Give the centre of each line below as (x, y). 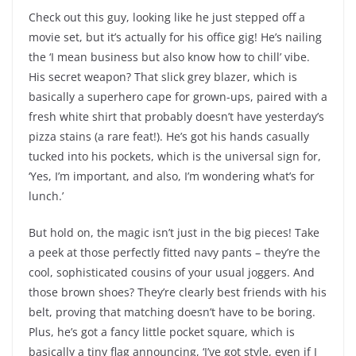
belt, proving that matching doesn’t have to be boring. (172, 312)
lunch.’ (46, 196)
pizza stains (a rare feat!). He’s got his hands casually (169, 137)
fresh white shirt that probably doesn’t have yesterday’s (176, 117)
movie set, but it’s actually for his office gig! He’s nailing (175, 37)
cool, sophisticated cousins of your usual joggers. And (172, 273)
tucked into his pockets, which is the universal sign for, (175, 157)
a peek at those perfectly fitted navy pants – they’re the (174, 253)
